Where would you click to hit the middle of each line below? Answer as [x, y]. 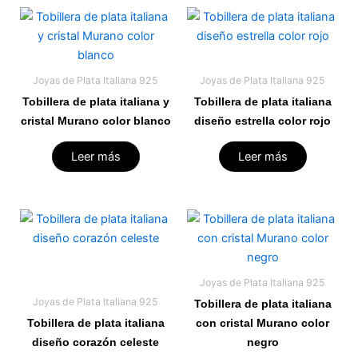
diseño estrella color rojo [263, 120]
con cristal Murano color [263, 323]
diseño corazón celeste [95, 342]
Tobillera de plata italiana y [95, 101]
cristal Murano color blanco [95, 120]
